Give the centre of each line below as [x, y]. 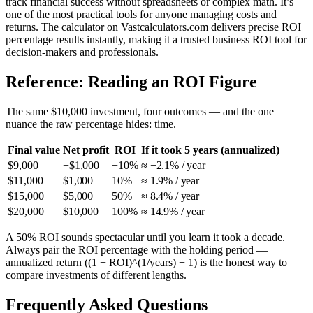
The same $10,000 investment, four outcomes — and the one [140, 112]
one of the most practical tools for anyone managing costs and [141, 15]
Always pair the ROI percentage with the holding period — [137, 250]
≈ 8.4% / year [170, 196]
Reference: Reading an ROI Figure [131, 82]
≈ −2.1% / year [173, 166]
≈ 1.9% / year [170, 181]
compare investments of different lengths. [96, 275]
